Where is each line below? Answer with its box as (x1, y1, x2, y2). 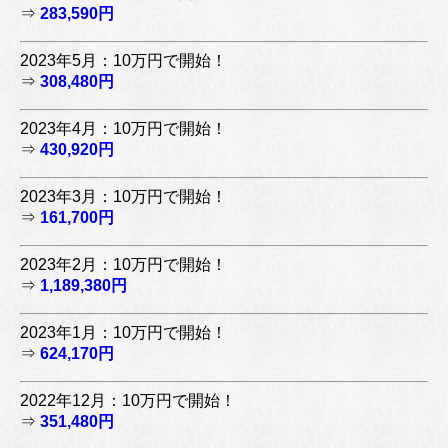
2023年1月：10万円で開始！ (20, 323, 227, 341)
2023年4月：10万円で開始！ (20, 119, 227, 137)
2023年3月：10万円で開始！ (20, 187, 227, 205)
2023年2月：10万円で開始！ (20, 255, 227, 273)
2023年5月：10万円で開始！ (20, 51, 227, 69)
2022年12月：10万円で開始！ (20, 391, 236, 409)
